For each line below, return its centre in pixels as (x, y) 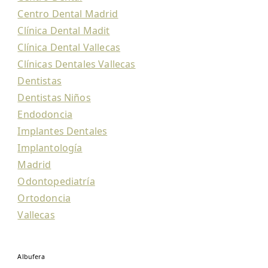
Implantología (50, 148)
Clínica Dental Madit (64, 31)
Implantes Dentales (63, 131)
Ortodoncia (44, 198)
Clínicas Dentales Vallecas (77, 64)
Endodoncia (45, 114)
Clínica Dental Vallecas (69, 47)
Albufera (31, 257)
